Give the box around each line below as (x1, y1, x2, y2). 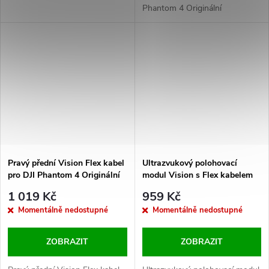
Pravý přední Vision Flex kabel (8, 157, 124, 169)
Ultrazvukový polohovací (142, 157, 237, 169)
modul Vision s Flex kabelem (142, 169, 253, 181)
